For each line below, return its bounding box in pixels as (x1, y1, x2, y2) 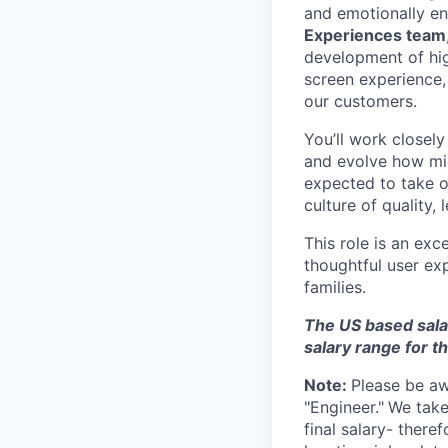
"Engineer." (304, 396, 384, 417)
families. (304, 276, 366, 297)
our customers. (304, 90, 417, 111)
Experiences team (304, 24, 446, 45)
